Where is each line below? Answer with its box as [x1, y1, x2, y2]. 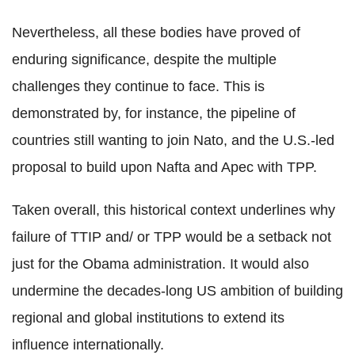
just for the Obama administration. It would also [12, 255, 309, 272]
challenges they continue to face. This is [12, 78, 265, 94]
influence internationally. [12, 336, 164, 353]
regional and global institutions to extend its [12, 309, 284, 326]
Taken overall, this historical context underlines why [12, 201, 335, 218]
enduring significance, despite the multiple [12, 51, 277, 67]
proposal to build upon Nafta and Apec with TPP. [12, 158, 317, 175]
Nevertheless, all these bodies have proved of [12, 24, 300, 40]
